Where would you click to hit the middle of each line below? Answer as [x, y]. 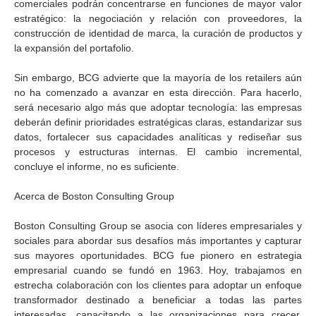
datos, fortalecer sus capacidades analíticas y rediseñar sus [158, 137]
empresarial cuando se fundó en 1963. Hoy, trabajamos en [158, 270]
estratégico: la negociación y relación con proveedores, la [158, 18]
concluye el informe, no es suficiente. [97, 166]
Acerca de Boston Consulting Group [94, 196]
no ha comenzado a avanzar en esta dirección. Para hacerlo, [158, 92]
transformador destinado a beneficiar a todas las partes [158, 300]
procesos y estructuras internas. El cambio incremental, [158, 152]
